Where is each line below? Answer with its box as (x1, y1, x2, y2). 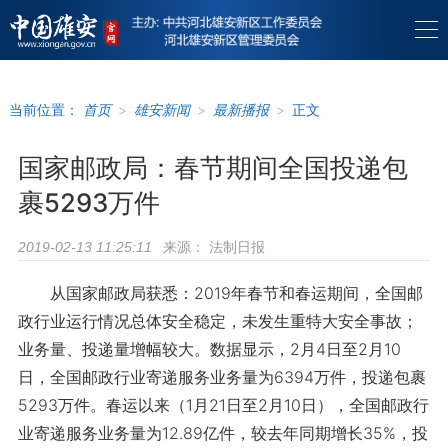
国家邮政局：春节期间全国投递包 (17, 152, 408, 183)
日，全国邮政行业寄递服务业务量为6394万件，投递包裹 (17, 367, 426, 387)
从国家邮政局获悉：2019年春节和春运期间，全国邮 (17, 283, 423, 303)
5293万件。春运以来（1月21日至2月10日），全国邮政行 (17, 395, 429, 415)
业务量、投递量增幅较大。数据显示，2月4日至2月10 (17, 339, 401, 359)
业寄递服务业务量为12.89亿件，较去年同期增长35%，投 (17, 423, 428, 443)
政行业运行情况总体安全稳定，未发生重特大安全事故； (17, 311, 418, 331)
